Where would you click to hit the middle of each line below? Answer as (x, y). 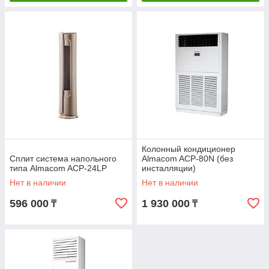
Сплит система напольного (63, 159)
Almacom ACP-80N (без (187, 159)
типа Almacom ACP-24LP (58, 168)
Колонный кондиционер (189, 149)
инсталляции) (169, 168)
